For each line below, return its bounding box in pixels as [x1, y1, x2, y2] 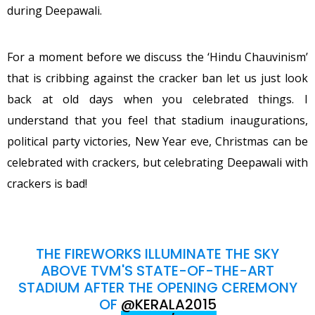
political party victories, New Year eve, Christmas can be [7, 133, 308, 149]
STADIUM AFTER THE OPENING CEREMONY [18, 277, 297, 297]
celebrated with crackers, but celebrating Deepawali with [7, 154, 308, 170]
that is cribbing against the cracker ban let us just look [7, 70, 308, 86]
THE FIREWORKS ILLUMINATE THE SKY [36, 243, 279, 264]
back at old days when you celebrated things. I [7, 91, 308, 107]
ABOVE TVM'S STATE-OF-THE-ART [41, 260, 274, 281]
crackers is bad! [7, 175, 87, 191]
